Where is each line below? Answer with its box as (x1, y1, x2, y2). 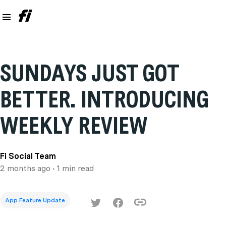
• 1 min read (50, 163, 94, 173)
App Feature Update (5, 197, 65, 204)
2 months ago (5, 163, 50, 173)
